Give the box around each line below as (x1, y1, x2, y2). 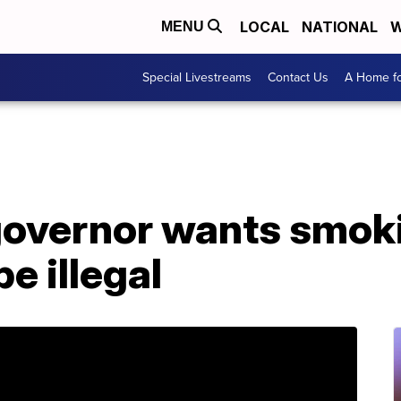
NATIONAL (302, 18, 378, 36)
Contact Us (268, 68, 328, 87)
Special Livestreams (142, 68, 252, 87)
